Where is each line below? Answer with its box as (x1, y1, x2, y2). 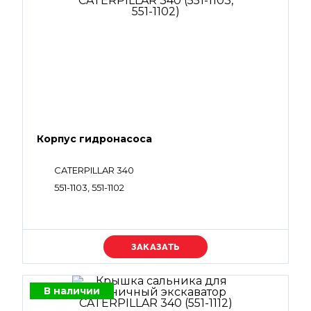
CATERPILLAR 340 (54, 165, 134, 176)
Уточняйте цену (111, 240, 200, 253)
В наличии (44, 285, 100, 297)
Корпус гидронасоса (37, 133, 152, 145)
